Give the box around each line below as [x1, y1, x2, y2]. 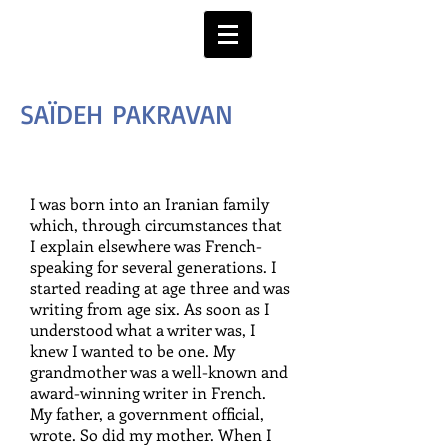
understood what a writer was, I [30, 319, 256, 340]
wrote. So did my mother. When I [30, 424, 272, 445]
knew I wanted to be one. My [30, 340, 235, 361]
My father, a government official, [30, 403, 264, 424]
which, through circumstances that [30, 214, 282, 235]
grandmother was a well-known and [30, 361, 288, 382]
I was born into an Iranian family [30, 193, 269, 214]
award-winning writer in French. [30, 382, 266, 403]
